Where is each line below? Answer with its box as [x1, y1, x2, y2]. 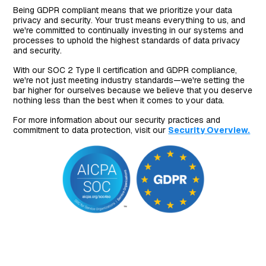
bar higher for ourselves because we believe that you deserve [13, 85, 253, 96]
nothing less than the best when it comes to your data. [13, 95, 225, 106]
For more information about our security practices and [13, 115, 221, 125]
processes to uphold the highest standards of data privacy [13, 35, 241, 46]
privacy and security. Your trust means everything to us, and [13, 15, 246, 26]
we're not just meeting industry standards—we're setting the [13, 75, 245, 85]
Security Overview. [168, 125, 251, 135]
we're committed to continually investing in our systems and [13, 25, 244, 36]
